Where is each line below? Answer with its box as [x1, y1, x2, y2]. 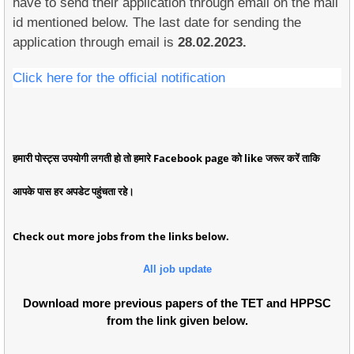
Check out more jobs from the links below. [13, 229, 229, 243]
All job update [142, 263, 212, 275]
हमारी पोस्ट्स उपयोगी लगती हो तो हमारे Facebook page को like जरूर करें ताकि [13, 151, 320, 165]
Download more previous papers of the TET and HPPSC [23, 296, 331, 310]
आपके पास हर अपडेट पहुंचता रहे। [13, 184, 134, 198]
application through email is [13, 35, 178, 50]
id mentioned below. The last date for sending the [13, 15, 301, 30]
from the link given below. [106, 314, 248, 327]
